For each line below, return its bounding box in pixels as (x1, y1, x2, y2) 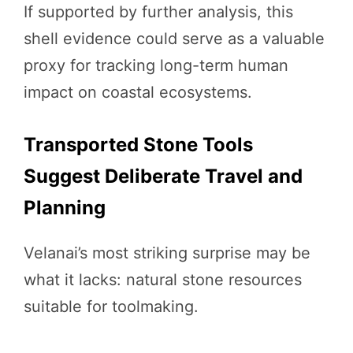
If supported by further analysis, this (24, 2, 293, 22)
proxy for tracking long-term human (24, 56, 288, 76)
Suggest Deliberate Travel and (24, 165, 303, 188)
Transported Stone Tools (24, 133, 253, 157)
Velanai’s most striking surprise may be (24, 243, 310, 263)
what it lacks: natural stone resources (24, 270, 302, 290)
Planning (24, 196, 106, 220)
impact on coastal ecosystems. (24, 83, 252, 102)
